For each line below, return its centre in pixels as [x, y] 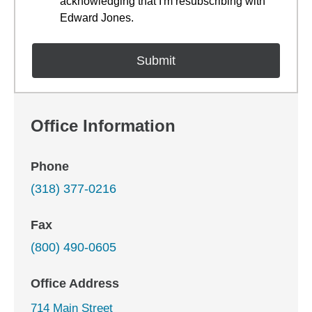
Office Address [75, 283]
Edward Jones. [97, 18]
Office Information [103, 126]
